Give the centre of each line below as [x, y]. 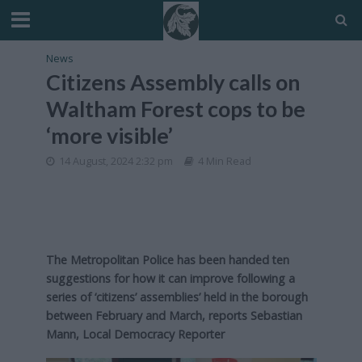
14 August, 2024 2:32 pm [116, 161]
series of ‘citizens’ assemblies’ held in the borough [177, 297]
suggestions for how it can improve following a [170, 278]
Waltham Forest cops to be [175, 109]
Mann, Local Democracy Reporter [135, 334]
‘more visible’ [109, 135]
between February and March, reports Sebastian [174, 316]
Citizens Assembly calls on [173, 82]
